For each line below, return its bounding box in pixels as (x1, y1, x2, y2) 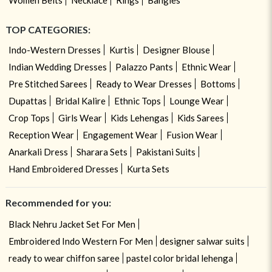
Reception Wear (8, 129, 74, 140)
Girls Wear (58, 112, 102, 123)
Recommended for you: (5, 196, 111, 208)
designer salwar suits (159, 235, 245, 246)
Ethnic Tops (114, 95, 161, 106)
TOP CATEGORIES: (5, 23, 90, 35)
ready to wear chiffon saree (8, 252, 120, 263)
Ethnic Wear (181, 61, 231, 72)
